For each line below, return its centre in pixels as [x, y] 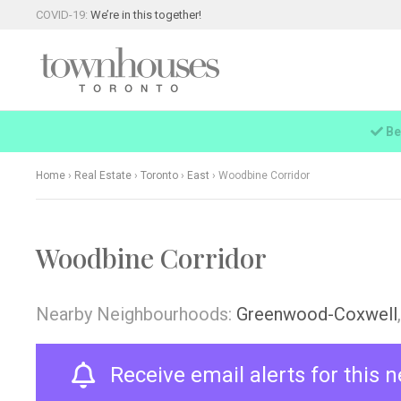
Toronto [159, 175]
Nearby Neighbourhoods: [136, 314]
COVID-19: [64, 15]
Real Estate [103, 175]
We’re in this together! [146, 15]
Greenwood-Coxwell [317, 314]
